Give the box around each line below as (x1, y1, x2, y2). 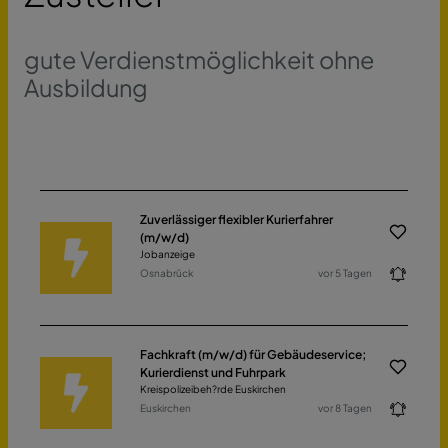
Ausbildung (24, 73, 148, 102)
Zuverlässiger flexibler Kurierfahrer (140, 212, 333, 227)
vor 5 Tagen (318, 267, 372, 279)
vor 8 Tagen (318, 402, 372, 414)
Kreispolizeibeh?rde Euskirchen (140, 383, 286, 395)
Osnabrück (140, 267, 193, 279)
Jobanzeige (140, 248, 195, 260)
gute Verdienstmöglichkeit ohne (24, 45, 374, 74)
